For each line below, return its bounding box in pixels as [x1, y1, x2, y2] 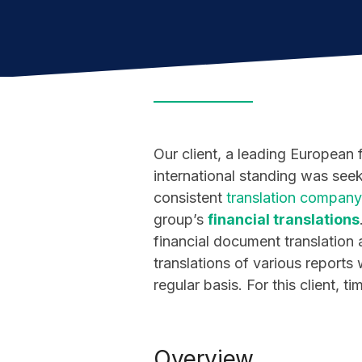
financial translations [208, 211, 360, 228]
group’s [154, 211, 204, 228]
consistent [154, 189, 222, 206]
